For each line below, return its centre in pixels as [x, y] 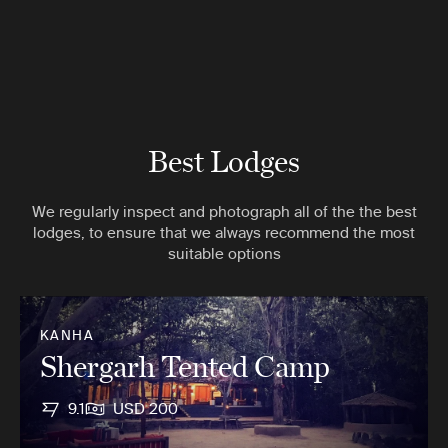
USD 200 [145, 408]
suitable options [224, 253]
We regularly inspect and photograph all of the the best [224, 211]
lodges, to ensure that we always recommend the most [224, 232]
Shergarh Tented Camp [185, 365]
